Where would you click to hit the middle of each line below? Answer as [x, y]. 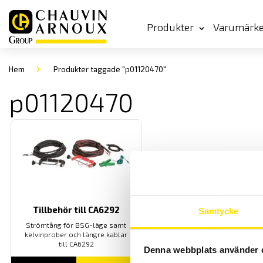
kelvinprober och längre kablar [76, 234]
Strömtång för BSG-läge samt [76, 225]
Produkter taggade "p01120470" [109, 69]
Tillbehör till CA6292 [76, 210]
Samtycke [218, 211]
